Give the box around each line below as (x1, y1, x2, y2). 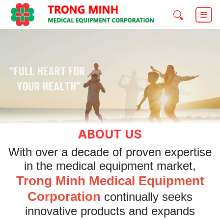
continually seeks (101, 190, 192, 204)
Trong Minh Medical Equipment (16, 173, 204, 189)
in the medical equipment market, (24, 159, 196, 173)
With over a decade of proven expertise (8, 145, 212, 159)
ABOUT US (78, 127, 142, 142)
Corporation (27, 189, 101, 204)
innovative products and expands (25, 204, 195, 218)
